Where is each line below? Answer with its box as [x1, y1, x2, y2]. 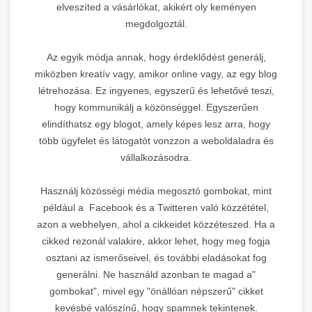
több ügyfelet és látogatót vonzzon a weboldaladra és [38, 134, 274, 146]
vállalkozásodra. [120, 151, 192, 163]
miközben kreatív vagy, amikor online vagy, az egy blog [35, 68, 277, 79]
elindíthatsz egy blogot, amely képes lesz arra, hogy [42, 118, 270, 130]
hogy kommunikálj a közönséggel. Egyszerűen [54, 101, 258, 113]
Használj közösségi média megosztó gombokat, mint [40, 185, 272, 196]
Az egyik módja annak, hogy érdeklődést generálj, [46, 51, 266, 63]
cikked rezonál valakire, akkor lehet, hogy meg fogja [42, 235, 270, 247]
